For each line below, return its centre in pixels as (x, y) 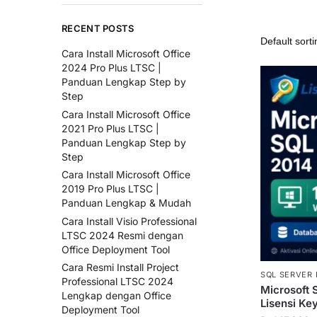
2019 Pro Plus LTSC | (110, 189)
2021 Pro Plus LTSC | (110, 128)
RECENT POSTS (98, 28)
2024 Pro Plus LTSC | (111, 68)
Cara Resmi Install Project (120, 267)
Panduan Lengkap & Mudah (126, 203)
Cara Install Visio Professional (129, 221)
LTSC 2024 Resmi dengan (122, 235)
